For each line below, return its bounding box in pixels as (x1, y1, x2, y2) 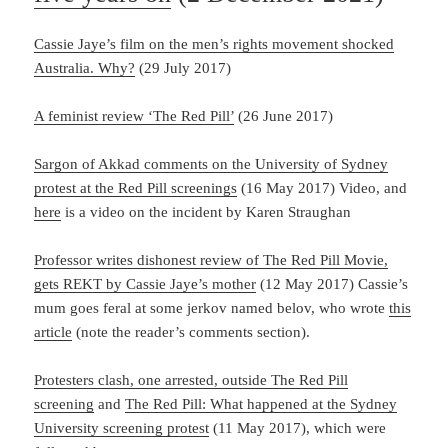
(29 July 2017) (135, 59, 232, 76)
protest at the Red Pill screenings (34, 179, 238, 196)
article (34, 323, 73, 340)
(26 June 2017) (234, 107, 334, 124)
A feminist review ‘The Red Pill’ (34, 107, 235, 124)
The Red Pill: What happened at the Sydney (125, 395, 398, 412)
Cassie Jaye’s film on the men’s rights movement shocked (34, 35, 395, 52)
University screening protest (34, 419, 210, 436)
